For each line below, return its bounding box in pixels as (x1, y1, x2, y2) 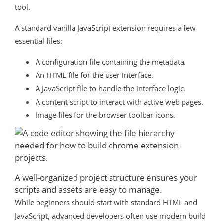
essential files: (15, 36, 62, 46)
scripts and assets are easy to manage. (15, 184, 162, 195)
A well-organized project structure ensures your (15, 172, 197, 183)
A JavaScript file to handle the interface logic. (36, 83, 185, 93)
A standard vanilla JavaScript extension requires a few (15, 23, 196, 33)
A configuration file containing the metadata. (36, 57, 186, 67)
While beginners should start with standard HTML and (15, 197, 197, 207)
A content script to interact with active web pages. (36, 97, 203, 107)
